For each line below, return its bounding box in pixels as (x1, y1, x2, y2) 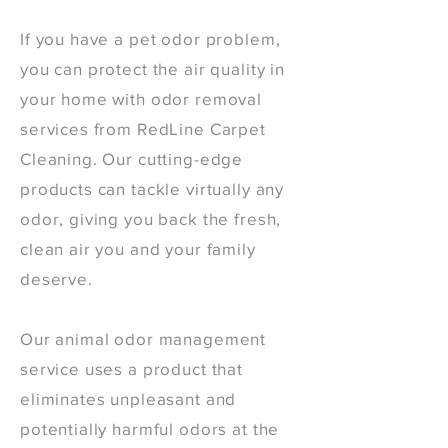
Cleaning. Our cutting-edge (20, 149, 244, 168)
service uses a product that (20, 359, 243, 378)
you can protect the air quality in (20, 59, 285, 78)
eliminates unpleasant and (20, 389, 237, 408)
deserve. (20, 269, 93, 288)
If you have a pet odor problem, (20, 29, 281, 48)
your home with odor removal (20, 89, 262, 108)
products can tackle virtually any (20, 179, 285, 198)
